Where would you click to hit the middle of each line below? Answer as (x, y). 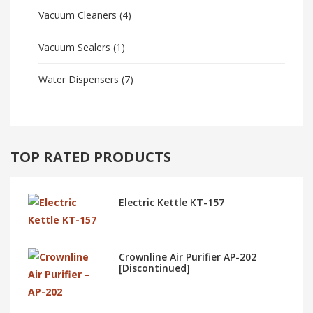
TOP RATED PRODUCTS (91, 157)
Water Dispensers (79, 80)
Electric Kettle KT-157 (172, 203)
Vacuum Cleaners (78, 15)
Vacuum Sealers (74, 48)
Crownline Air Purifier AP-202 (188, 257)
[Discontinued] (155, 268)
